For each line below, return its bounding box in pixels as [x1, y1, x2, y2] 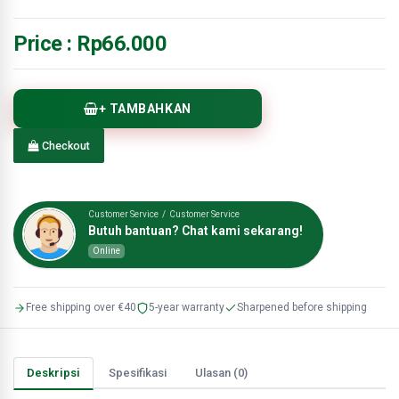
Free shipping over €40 [26, 301, 136, 313]
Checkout [39, 139, 90, 152]
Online [93, 246, 120, 256]
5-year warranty [149, 301, 224, 313]
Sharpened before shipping [237, 301, 367, 313]
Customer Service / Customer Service [88, 209, 240, 219]
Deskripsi [27, 366, 80, 379]
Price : [13, 31, 77, 56]
